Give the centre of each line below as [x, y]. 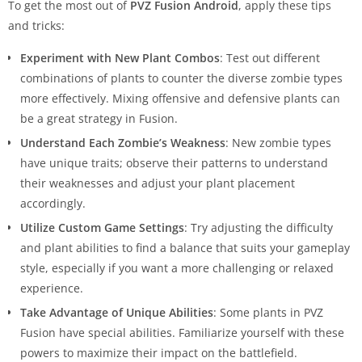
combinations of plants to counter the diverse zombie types [181, 78]
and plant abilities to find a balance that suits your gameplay [185, 248]
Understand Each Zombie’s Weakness [123, 143]
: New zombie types [278, 143]
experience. [52, 288]
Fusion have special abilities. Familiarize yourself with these [182, 333]
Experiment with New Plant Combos [120, 58]
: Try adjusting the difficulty [259, 228]
